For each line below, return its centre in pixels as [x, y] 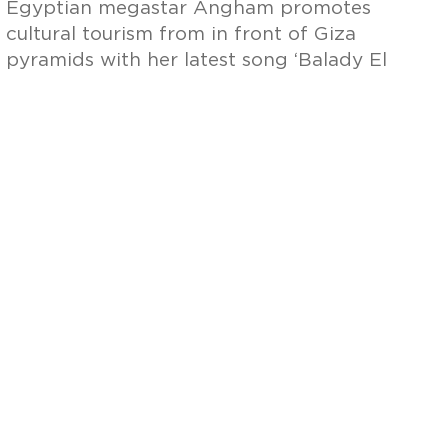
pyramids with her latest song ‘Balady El [197, 60]
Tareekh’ [46, 86]
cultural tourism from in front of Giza [181, 34]
